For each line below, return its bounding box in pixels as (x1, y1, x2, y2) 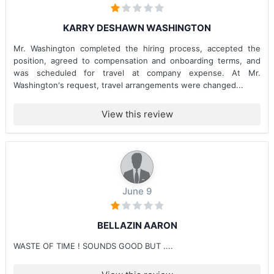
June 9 (122, 185, 152, 197)
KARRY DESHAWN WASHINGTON (63, 22, 211, 34)
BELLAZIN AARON (97, 220, 177, 231)
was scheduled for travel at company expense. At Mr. (13, 68, 261, 78)
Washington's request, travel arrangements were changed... (13, 80, 243, 90)
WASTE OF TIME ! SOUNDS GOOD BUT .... (13, 241, 173, 251)
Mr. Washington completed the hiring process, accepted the (13, 43, 261, 53)
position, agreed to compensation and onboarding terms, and (13, 56, 261, 65)
